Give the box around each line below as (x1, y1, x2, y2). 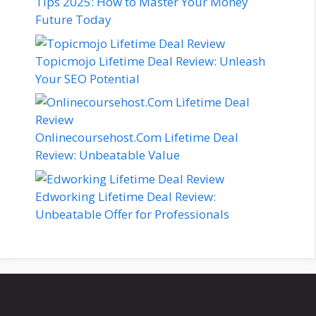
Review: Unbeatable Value (35, 147, 180, 163)
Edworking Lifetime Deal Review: (35, 188, 216, 205)
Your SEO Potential (35, 70, 140, 87)
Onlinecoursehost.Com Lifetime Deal (35, 129, 238, 145)
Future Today (35, 11, 111, 28)
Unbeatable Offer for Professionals (35, 205, 229, 222)
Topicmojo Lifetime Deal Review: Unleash (35, 52, 265, 69)
